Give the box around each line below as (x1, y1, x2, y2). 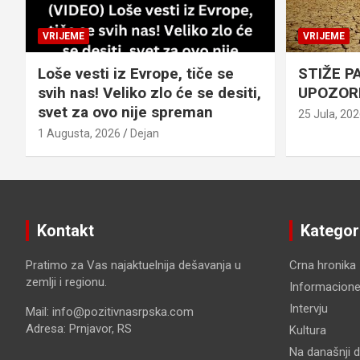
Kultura (288, 323, 326, 338)
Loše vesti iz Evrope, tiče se (38, 64, 234, 84)
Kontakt (37, 221, 94, 241)
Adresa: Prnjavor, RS (26, 321, 132, 337)
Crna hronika (288, 258, 356, 273)
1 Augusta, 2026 (38, 127, 121, 141)
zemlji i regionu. (26, 275, 107, 290)
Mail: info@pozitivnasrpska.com (26, 305, 194, 320)
